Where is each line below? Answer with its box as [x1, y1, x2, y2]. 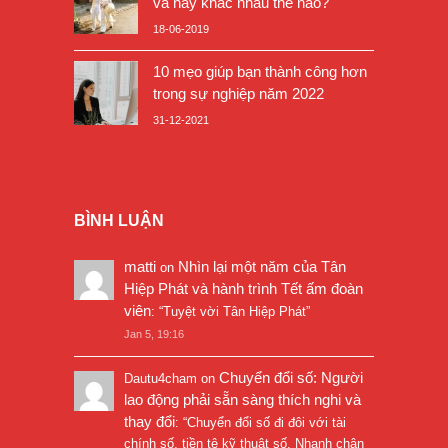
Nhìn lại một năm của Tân [178, 257, 346, 275]
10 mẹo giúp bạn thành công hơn [153, 62, 367, 80]
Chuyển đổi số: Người [219, 368, 363, 386]
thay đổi [124, 412, 175, 430]
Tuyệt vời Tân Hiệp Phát [163, 303, 306, 319]
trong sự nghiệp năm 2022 [153, 84, 324, 102]
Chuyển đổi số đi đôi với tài [187, 414, 346, 430]
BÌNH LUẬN [74, 211, 164, 229]
